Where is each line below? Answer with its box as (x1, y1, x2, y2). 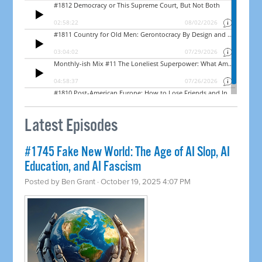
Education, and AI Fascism (25, 158, 142, 176)
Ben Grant (61, 177, 96, 187)
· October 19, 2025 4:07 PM (95, 177, 191, 187)
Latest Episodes (25, 115, 118, 137)
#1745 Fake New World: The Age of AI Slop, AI (25, 144, 230, 161)
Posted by (25, 177, 62, 187)
